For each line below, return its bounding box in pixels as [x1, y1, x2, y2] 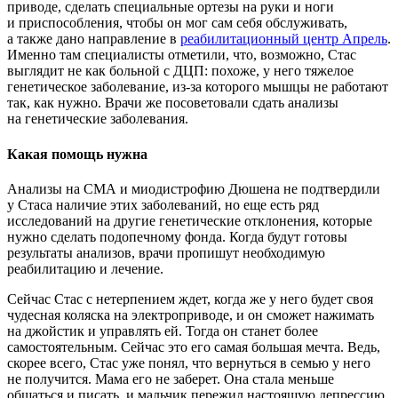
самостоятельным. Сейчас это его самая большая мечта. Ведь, [7, 338, 380, 354]
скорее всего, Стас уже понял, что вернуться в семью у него [7, 354, 370, 370]
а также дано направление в [7, 31, 180, 47]
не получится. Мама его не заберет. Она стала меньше [7, 370, 334, 386]
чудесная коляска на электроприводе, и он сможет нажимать [7, 306, 374, 322]
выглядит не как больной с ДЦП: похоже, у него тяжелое [7, 63, 354, 79]
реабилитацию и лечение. [7, 260, 163, 276]
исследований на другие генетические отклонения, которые [7, 212, 372, 228]
